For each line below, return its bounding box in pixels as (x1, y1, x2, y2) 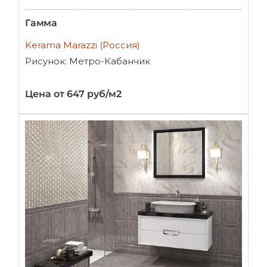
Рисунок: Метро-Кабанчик (25, 55, 150, 67)
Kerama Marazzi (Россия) (25, 39, 140, 51)
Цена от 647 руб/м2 (25, 88, 122, 100)
